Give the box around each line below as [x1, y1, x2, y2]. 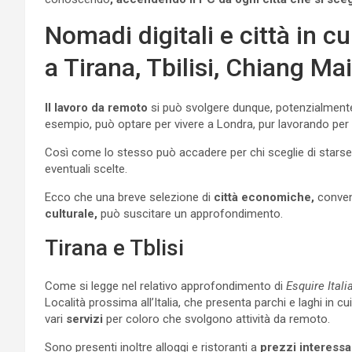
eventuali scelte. [45, 161, 127, 176]
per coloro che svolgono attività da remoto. [103, 311, 330, 326]
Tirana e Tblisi [45, 234, 184, 261]
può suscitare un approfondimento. [97, 206, 283, 221]
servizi [66, 311, 103, 326]
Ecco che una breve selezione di [45, 189, 214, 204]
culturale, [45, 206, 97, 221]
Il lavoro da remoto [45, 100, 148, 115]
